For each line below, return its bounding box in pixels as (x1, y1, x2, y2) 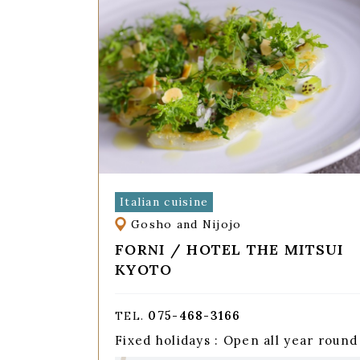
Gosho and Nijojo (131, 217, 242, 231)
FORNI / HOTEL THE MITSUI (115, 240, 344, 260)
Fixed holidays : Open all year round (115, 333, 358, 349)
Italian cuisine (119, 194, 209, 209)
